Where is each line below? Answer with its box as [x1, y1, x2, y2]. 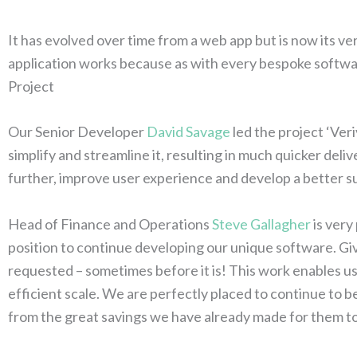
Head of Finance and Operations [8, 215, 212, 233]
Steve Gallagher [212, 215, 311, 233]
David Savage [147, 123, 230, 141]
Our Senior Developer [8, 123, 147, 141]
